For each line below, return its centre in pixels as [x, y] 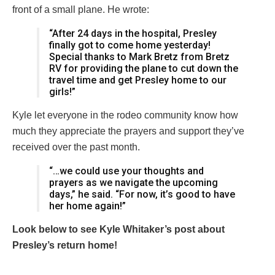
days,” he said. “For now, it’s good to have [142, 195]
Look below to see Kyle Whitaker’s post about [118, 230]
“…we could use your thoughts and [126, 171]
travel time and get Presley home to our [138, 80]
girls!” [62, 92]
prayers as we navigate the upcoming [134, 183]
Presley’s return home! [65, 246]
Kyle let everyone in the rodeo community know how [125, 115]
